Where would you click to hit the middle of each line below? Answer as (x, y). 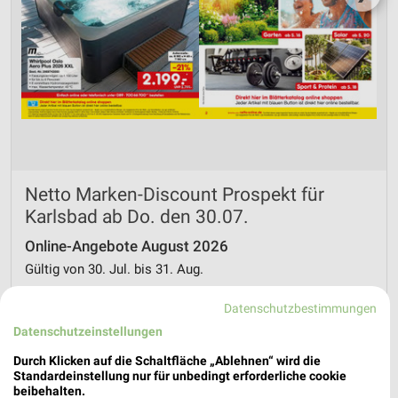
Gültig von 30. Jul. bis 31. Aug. (114, 269)
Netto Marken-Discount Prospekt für (175, 195)
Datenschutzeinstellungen (88, 331)
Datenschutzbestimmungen (301, 308)
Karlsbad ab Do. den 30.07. (137, 217)
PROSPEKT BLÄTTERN (199, 349)
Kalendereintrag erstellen (115, 297)
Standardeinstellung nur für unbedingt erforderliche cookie (180, 376)
